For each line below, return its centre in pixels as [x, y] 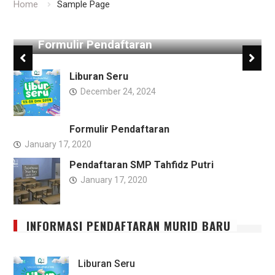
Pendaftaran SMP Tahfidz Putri [141, 165]
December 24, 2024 [118, 91]
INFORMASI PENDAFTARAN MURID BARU [128, 225]
